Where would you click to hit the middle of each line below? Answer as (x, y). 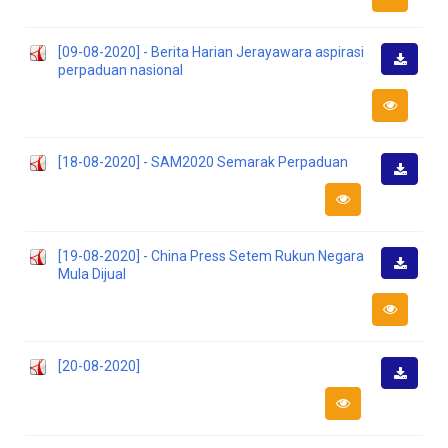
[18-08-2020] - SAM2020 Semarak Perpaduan (203, 162)
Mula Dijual (92, 274)
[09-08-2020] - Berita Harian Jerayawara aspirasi (211, 52)
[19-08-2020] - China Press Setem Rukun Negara (211, 256)
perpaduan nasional (120, 70)
